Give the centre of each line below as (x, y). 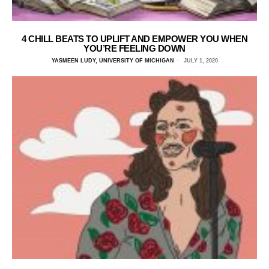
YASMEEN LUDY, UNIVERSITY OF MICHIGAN (113, 60)
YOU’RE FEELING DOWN (134, 48)
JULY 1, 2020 (200, 60)
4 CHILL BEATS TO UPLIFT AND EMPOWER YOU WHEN (134, 38)
